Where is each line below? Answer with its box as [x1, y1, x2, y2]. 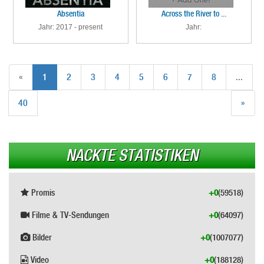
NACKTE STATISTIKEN [66, 146, 198, 166]
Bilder [30, 232, 52, 243]
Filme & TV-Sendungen [29, 210, 109, 220]
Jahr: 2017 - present [38, 23, 103, 31]
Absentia [57, 9, 84, 18]
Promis [29, 187, 55, 198]
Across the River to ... [161, 9, 226, 18]
